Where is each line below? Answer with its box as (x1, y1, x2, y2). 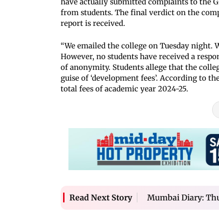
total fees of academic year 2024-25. (61, 84, 188, 93)
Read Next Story (69, 193, 132, 203)
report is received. (61, 18, 125, 28)
